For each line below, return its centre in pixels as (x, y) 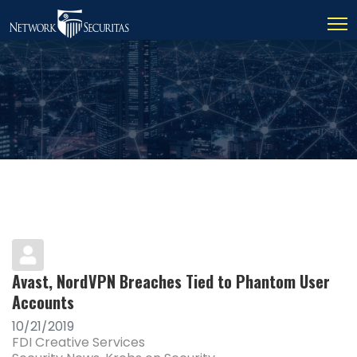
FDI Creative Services (78, 342)
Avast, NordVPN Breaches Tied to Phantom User (171, 281)
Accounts (43, 302)
